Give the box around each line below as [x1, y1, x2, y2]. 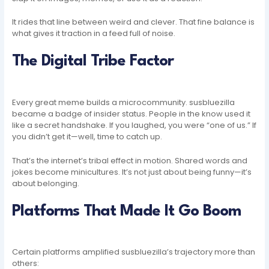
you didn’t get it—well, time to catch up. [12, 130, 163, 142]
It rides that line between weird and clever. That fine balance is [12, 16, 255, 28]
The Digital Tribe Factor [12, 53, 174, 70]
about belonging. [12, 177, 80, 189]
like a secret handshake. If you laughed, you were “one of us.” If [12, 119, 257, 131]
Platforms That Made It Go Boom [12, 203, 241, 219]
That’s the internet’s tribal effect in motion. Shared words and [12, 154, 248, 166]
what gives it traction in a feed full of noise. [12, 28, 176, 40]
